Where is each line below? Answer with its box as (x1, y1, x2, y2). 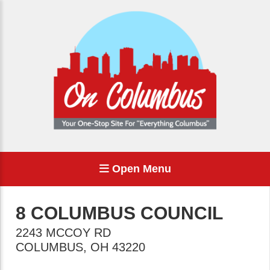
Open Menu (108, 163, 171, 175)
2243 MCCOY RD (16, 226, 111, 239)
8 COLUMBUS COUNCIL (16, 203, 223, 223)
